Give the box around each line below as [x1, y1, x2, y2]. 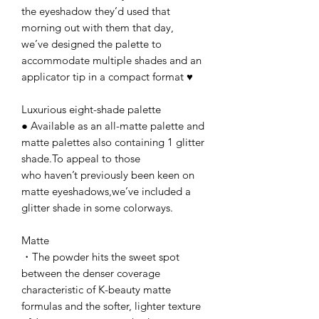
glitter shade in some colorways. [21, 200, 173, 214]
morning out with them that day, [21, 20, 174, 34]
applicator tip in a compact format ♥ [21, 69, 193, 83]
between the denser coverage [21, 266, 163, 280]
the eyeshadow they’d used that [21, 4, 170, 18]
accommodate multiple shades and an [21, 53, 202, 67]
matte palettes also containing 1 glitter [21, 135, 204, 149]
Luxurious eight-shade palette [21, 102, 161, 116]
